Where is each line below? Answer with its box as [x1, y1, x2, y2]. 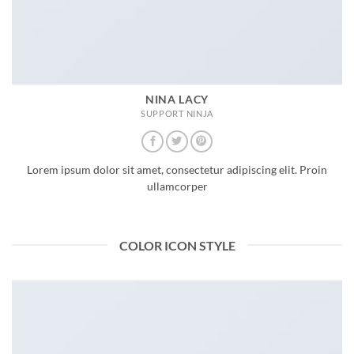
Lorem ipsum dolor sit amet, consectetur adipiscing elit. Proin [27, 164, 327, 177]
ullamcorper [146, 180, 208, 194]
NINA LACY [145, 93, 209, 107]
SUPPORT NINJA [141, 108, 213, 119]
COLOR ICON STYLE [119, 237, 235, 253]
